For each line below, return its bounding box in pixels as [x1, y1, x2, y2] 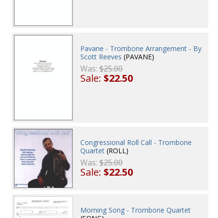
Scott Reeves [80, 52, 122, 61]
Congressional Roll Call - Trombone [80, 138, 192, 147]
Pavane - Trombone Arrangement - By [80, 43, 202, 53]
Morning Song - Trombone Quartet [80, 205, 191, 215]
